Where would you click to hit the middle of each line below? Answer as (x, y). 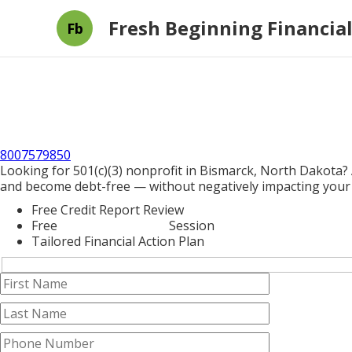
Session (190, 225)
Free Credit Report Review (108, 210)
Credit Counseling (113, 225)
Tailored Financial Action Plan (118, 241)
